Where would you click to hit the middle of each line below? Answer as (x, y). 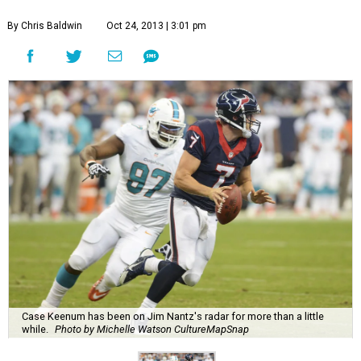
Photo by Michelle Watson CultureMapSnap (152, 329)
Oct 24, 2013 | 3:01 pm (156, 26)
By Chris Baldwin (45, 26)
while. (35, 329)
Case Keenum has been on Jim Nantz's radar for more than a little (173, 316)
